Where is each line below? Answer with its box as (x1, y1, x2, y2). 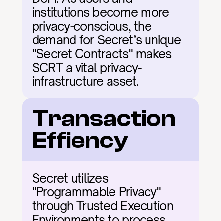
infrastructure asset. (32, 74, 139, 89)
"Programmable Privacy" (32, 184, 161, 199)
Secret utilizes (32, 171, 108, 185)
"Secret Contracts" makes (32, 46, 172, 61)
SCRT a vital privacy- (32, 60, 142, 75)
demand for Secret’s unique (32, 33, 181, 47)
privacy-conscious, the (32, 19, 151, 34)
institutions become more (32, 5, 169, 20)
